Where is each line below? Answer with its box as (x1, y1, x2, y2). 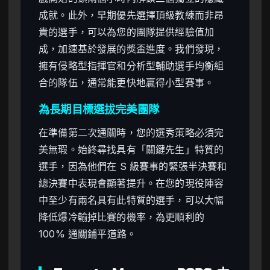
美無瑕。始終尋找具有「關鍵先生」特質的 (39, 143, 224, 155)
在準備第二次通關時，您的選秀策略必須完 (39, 126, 224, 139)
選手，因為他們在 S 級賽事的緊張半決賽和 (39, 160, 227, 172)
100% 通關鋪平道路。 (39, 227, 137, 240)
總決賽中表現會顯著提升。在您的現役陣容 (39, 177, 224, 189)
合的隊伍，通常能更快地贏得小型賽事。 (39, 76, 215, 89)
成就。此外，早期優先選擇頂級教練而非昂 (39, 8, 224, 21)
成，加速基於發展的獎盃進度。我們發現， (39, 42, 224, 55)
